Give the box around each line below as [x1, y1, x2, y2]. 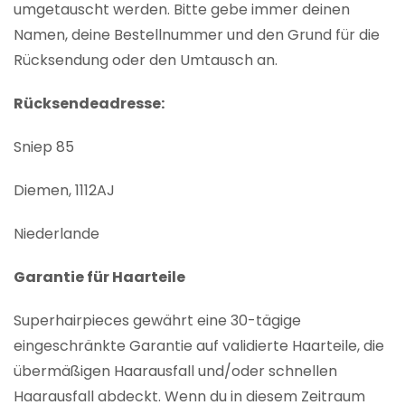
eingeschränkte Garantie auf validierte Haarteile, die [14, 335, 384, 357]
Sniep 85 [14, 137, 74, 158]
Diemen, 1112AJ [14, 180, 115, 202]
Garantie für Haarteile [14, 267, 185, 288]
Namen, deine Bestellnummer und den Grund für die [14, 24, 380, 46]
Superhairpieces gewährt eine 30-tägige [14, 310, 301, 332]
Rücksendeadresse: [14, 93, 165, 115]
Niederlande [14, 223, 99, 245]
